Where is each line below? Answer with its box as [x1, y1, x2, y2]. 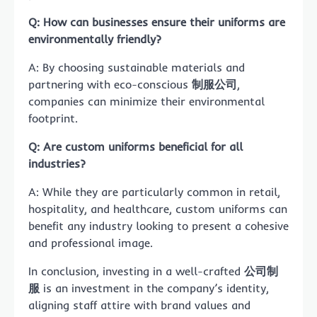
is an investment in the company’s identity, [40, 280, 269, 295]
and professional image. [28, 235, 153, 250]
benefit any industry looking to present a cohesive [28, 218, 289, 233]
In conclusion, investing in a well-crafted [28, 263, 244, 278]
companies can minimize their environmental [28, 93, 265, 108]
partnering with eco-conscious [28, 76, 192, 91]
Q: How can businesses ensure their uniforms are [28, 14, 285, 29]
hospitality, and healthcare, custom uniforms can [28, 201, 287, 216]
